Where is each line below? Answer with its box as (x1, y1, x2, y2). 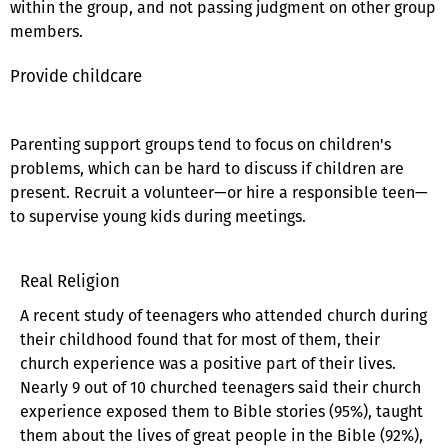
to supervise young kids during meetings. (10, 204, 306, 228)
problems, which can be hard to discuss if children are (10, 156, 404, 180)
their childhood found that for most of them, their (20, 327, 380, 351)
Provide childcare (10, 63, 142, 88)
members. (10, 19, 83, 43)
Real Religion (20, 268, 120, 293)
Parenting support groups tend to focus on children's (10, 132, 391, 156)
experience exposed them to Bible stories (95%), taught (20, 399, 423, 423)
